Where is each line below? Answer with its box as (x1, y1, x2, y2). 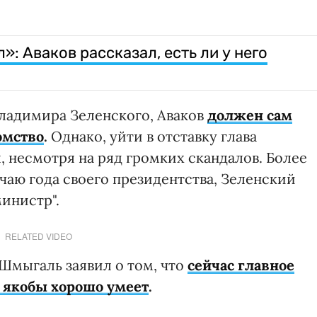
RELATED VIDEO (4, 230, 72, 243)
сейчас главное (188, 256, 294, 275)
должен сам (207, 106, 292, 125)
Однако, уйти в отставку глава (47, 127, 257, 146)
